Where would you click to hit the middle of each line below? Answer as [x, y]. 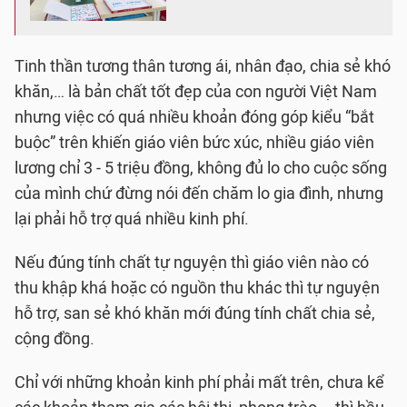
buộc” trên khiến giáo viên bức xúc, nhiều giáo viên [194, 143]
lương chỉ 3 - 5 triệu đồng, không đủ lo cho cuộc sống [201, 168]
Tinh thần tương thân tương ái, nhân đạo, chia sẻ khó [203, 66]
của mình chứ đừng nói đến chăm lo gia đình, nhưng [199, 194]
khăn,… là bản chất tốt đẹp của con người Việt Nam [196, 92]
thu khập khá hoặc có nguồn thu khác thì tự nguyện [197, 288]
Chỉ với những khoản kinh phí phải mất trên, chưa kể [199, 382]
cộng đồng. [55, 339]
